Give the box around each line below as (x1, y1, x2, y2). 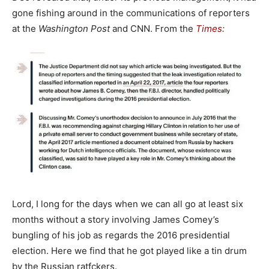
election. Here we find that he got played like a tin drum (12, 244, 247, 256)
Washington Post (36, 22, 110, 34)
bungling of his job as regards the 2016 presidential (12, 229, 230, 241)
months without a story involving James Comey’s (12, 213, 219, 225)
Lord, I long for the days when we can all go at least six (12, 198, 243, 210)
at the (12, 22, 36, 34)
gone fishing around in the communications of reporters (12, 7, 250, 19)
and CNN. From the (110, 22, 196, 34)
